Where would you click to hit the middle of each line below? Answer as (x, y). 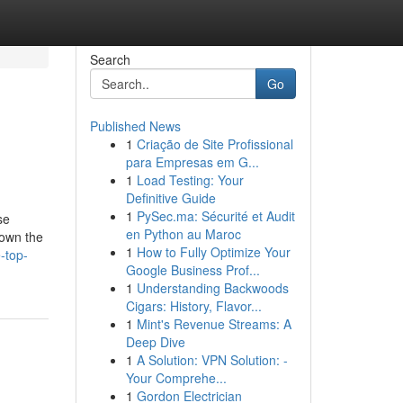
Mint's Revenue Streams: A (214, 324)
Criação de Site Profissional (215, 144)
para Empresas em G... (192, 162)
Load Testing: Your (190, 180)
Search (110, 59)
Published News (135, 126)
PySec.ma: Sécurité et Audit (215, 216)
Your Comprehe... (176, 378)
